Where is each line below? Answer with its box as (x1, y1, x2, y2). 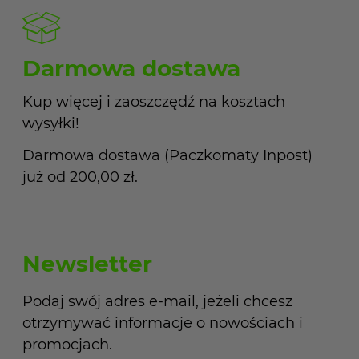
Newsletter (22, 249, 152, 277)
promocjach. (22, 335, 112, 353)
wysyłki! (22, 115, 79, 132)
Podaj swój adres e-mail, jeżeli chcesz (22, 292, 292, 310)
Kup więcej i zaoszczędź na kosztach (22, 93, 285, 111)
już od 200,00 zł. (22, 167, 138, 186)
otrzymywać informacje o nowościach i (22, 313, 303, 332)
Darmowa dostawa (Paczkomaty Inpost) (22, 146, 313, 164)
